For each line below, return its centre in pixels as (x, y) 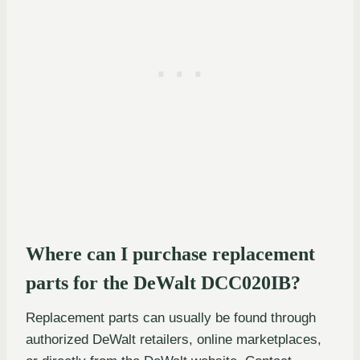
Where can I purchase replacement (170, 254)
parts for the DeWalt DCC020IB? (163, 282)
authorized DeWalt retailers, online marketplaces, (174, 339)
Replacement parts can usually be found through (171, 317)
